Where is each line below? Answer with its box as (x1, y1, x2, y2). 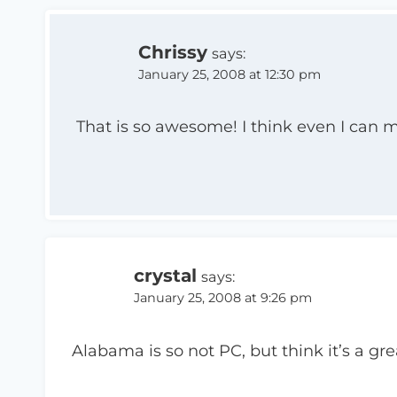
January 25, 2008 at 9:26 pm (134, 290, 312, 307)
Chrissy (138, 40, 207, 63)
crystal (134, 264, 197, 287)
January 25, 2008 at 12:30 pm (138, 66, 321, 82)
